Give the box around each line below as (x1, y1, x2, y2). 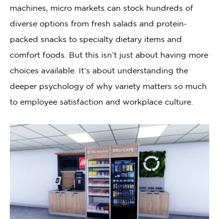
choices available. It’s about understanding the (10, 66, 188, 75)
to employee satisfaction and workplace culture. (10, 97, 193, 106)
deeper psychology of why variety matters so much (10, 82, 207, 90)
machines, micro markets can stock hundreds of (10, 3, 193, 12)
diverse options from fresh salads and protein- (10, 19, 187, 28)
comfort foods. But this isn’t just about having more (10, 50, 208, 59)
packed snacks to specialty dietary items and (10, 35, 182, 44)
